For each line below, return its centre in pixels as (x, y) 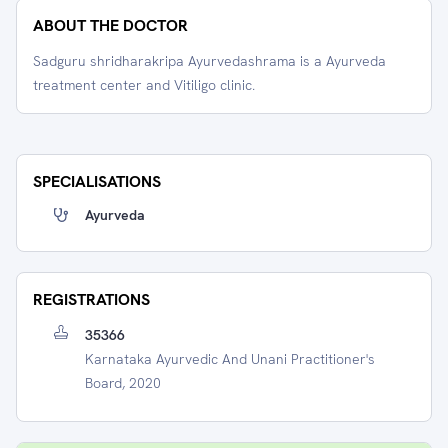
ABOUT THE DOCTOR (110, 25)
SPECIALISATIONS (97, 181)
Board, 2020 (123, 383)
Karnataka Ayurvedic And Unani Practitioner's (230, 359)
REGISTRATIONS (91, 299)
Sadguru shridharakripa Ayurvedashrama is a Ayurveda (209, 61)
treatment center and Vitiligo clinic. (144, 85)
